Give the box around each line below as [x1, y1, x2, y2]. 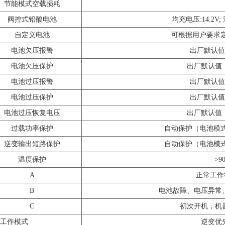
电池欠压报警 [11, 47, 53, 55]
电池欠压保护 [11, 62, 53, 70]
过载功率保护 [11, 125, 53, 133]
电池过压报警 [11, 78, 53, 86]
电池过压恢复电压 [4, 109, 60, 117]
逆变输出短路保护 [4, 140, 60, 148]
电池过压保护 [11, 93, 53, 101]
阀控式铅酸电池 [7, 16, 57, 24]
